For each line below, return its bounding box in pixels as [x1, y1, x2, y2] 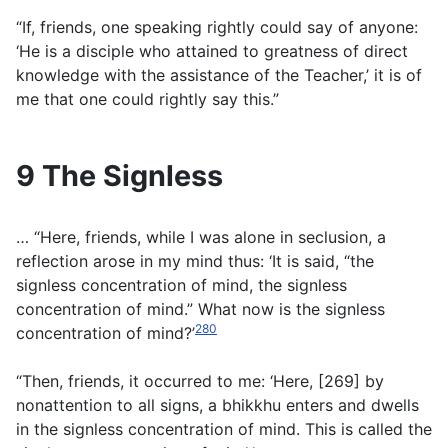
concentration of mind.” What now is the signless [16, 299, 385, 320]
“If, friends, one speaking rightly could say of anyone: [16, 17, 418, 38]
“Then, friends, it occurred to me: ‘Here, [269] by [16, 371, 384, 392]
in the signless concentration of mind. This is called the [16, 419, 432, 440]
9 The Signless [16, 158, 223, 194]
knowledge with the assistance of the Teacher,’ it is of [16, 65, 422, 86]
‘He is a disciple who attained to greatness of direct [16, 41, 408, 62]
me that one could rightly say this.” [16, 89, 279, 110]
